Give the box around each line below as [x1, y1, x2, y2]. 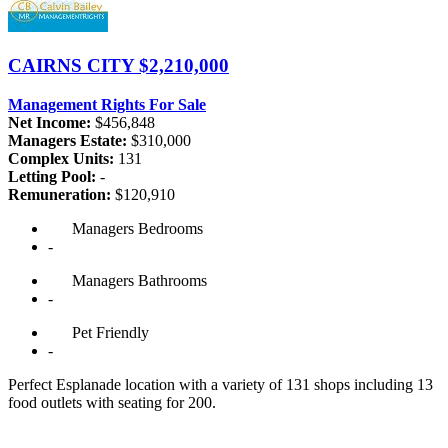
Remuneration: [8, 185, 111, 203]
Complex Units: [8, 149, 114, 167]
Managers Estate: [8, 131, 127, 149]
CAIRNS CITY [8, 54, 139, 76]
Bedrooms [134, 219, 203, 237]
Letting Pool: [8, 167, 96, 185]
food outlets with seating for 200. [8, 393, 216, 411]
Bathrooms [134, 271, 207, 289]
